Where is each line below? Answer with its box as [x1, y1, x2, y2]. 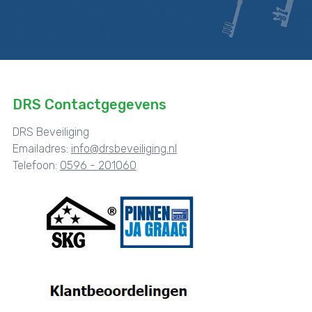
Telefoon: [13, 158, 60, 172]
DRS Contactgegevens [13, 95, 166, 113]
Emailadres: [13, 141, 71, 155]
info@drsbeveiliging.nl [71, 141, 177, 155]
